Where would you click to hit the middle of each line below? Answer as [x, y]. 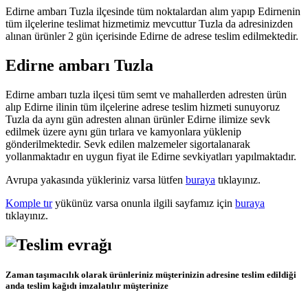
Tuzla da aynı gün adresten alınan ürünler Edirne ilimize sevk [138, 120]
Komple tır [29, 203]
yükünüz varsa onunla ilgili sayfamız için [144, 203]
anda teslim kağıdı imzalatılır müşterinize [87, 286]
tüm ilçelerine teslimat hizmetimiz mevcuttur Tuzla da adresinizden [149, 24]
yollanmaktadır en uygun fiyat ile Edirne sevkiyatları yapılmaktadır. [151, 157]
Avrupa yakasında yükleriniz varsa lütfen [96, 180]
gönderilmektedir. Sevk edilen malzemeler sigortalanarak [128, 144]
